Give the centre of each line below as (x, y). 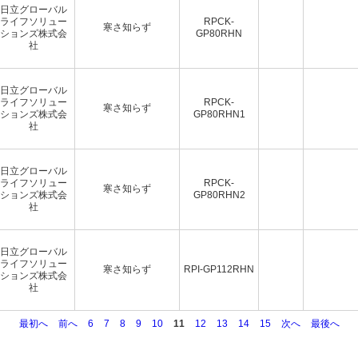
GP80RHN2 (219, 195)
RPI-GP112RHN (219, 269)
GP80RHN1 (219, 114)
